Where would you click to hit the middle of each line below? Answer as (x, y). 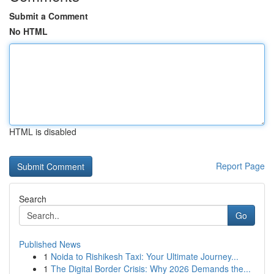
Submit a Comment (49, 16)
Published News (50, 244)
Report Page (240, 166)
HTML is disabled (43, 131)
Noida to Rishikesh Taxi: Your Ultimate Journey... (145, 256)
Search (33, 199)
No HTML (28, 31)
